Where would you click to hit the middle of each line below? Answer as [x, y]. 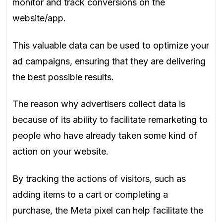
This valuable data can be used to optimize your [111, 45]
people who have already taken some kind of [105, 136]
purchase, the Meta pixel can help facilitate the [108, 210]
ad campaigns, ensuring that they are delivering [109, 61]
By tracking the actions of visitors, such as [99, 178]
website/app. [39, 18]
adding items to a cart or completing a [90, 194]
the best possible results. [63, 77]
